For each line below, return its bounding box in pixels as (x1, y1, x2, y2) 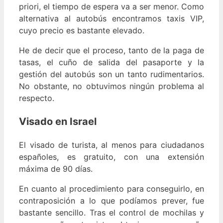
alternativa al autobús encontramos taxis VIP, (19, 13, 204, 23)
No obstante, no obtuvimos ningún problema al (19, 81, 204, 91)
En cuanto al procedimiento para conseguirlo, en (19, 183, 204, 194)
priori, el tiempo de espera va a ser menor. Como (19, 1, 204, 11)
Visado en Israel (19, 115, 97, 127)
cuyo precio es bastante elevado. (19, 25, 144, 35)
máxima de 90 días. (19, 163, 93, 174)
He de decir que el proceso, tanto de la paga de (19, 45, 204, 55)
